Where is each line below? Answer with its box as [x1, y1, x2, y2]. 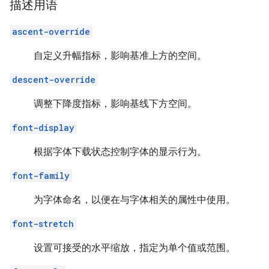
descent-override [12, 74, 95, 85]
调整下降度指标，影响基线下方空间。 [34, 98, 197, 110]
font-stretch [12, 218, 74, 229]
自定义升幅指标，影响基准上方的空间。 [34, 50, 207, 62]
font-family [12, 170, 70, 181]
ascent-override [12, 26, 90, 37]
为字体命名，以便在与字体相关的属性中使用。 [34, 194, 235, 206]
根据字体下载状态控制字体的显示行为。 [34, 146, 207, 158]
